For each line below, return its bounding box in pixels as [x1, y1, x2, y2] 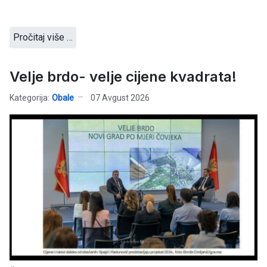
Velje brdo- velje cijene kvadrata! [10, 68, 237, 86]
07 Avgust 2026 [91, 92, 150, 103]
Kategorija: [10, 92, 49, 103]
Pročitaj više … [13, 32, 73, 44]
